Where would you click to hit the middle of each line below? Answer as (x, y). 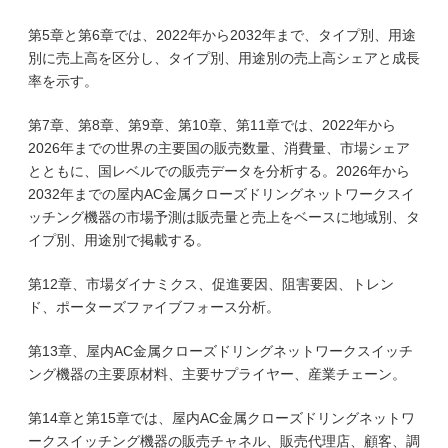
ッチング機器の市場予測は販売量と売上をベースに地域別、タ (224, 217)
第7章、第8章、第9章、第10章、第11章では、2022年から (212, 125)
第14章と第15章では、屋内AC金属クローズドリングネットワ (221, 418)
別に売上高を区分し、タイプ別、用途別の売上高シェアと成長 (224, 58)
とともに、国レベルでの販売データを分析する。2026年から (219, 171)
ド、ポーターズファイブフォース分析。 (154, 307)
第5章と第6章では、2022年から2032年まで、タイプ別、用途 (222, 35)
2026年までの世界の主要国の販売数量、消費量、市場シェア (219, 148)
